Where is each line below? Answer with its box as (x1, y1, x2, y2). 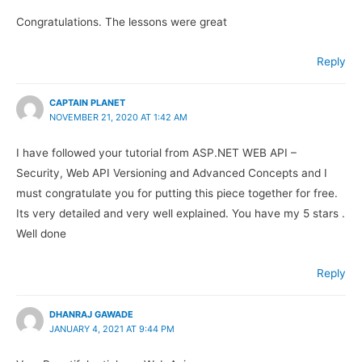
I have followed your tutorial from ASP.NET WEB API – (16, 146, 297, 160)
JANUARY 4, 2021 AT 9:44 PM (49, 322, 175, 335)
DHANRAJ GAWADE (49, 308, 134, 320)
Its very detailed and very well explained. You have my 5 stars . (16, 207, 345, 221)
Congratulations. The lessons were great (16, 15, 227, 29)
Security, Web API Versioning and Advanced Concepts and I (16, 166, 327, 180)
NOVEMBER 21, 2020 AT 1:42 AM (49, 111, 188, 123)
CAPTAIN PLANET (49, 96, 126, 108)
